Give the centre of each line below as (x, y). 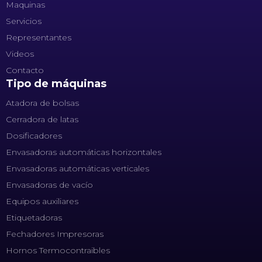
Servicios (24, 21)
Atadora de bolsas (42, 103)
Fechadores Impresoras (55, 234)
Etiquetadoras (34, 218)
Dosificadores (34, 136)
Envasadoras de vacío (49, 185)
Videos (20, 54)
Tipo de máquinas (56, 84)
